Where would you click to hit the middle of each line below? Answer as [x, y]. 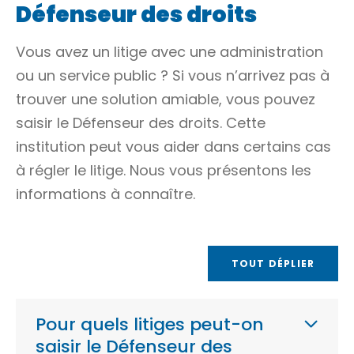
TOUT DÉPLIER [273, 263]
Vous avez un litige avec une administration [169, 52]
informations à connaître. [105, 194]
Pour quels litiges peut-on [150, 324]
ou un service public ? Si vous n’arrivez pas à [173, 75]
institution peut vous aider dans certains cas [173, 147]
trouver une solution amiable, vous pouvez [166, 99]
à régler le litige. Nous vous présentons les [164, 170]
